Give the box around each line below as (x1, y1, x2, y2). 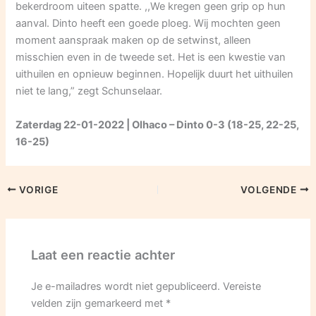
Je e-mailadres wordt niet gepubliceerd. (31, 280, 221, 293)
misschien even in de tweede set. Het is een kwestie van (16, 51, 286, 64)
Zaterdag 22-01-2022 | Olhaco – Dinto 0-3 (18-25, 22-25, (16, 118, 300, 131)
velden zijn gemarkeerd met (31, 297, 166, 310)
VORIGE (16, 183, 59, 195)
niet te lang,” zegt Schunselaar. (16, 85, 163, 98)
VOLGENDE (241, 183, 300, 195)
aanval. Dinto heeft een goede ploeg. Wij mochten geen (16, 17, 281, 30)
